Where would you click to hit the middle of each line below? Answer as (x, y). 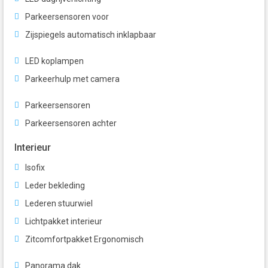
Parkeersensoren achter (71, 124)
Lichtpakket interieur (64, 222)
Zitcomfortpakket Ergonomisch (84, 240)
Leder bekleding (55, 186)
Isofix (35, 168)
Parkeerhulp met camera (72, 79)
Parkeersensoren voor (67, 17)
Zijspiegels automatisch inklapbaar (91, 35)
